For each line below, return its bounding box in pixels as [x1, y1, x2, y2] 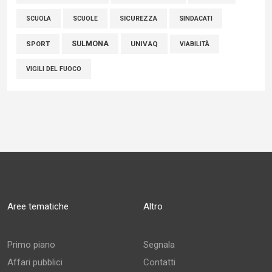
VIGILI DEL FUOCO [26, 65, 81, 73]
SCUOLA [26, 15, 51, 22]
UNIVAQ [131, 39, 158, 48]
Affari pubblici [7, 257, 63, 268]
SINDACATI [179, 15, 212, 22]
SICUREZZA [120, 15, 157, 22]
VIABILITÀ [180, 41, 209, 47]
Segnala [143, 239, 175, 250]
